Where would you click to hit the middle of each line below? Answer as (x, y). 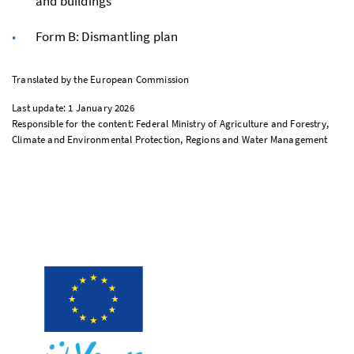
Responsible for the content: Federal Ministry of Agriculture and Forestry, (171, 123)
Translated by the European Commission (101, 79)
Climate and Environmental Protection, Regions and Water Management (170, 139)
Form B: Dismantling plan (107, 36)
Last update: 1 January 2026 (73, 107)
